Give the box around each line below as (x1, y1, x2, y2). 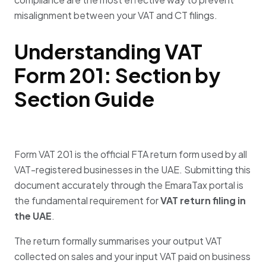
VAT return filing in (160, 194, 246, 207)
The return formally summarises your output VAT (14, 235, 222, 248)
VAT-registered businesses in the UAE (14, 163, 179, 176)
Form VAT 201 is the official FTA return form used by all (14, 148, 247, 161)
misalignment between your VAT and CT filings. (14, 8, 217, 21)
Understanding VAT (14, 39, 202, 64)
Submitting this (184, 163, 251, 176)
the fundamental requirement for (14, 194, 160, 207)
